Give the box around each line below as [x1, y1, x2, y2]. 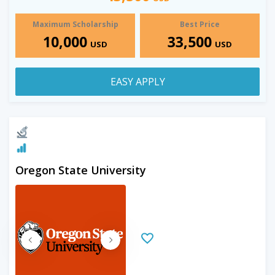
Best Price [179, 18, 220, 29]
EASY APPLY [110, 74, 165, 88]
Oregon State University [15, 162, 146, 177]
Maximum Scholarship [32, 18, 118, 29]
